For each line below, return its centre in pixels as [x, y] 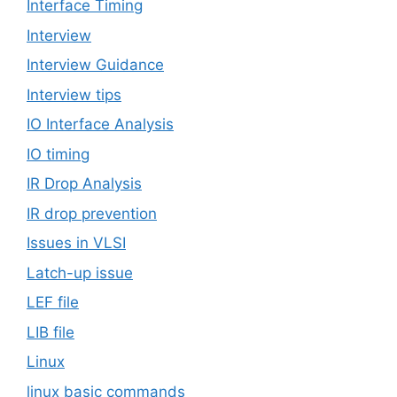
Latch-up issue [80, 272]
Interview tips [74, 94]
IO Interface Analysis [100, 125]
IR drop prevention [92, 213]
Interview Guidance [95, 65]
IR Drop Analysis [84, 184]
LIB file [51, 332]
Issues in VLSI [76, 243]
